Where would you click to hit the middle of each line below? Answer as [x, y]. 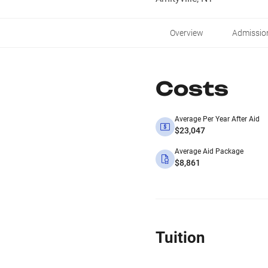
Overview [187, 33]
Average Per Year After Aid [217, 119]
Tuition [180, 237]
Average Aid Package [209, 151]
